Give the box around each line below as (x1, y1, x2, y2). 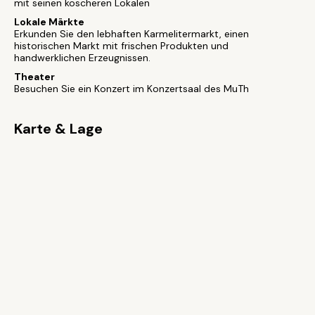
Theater (14, 70, 55, 83)
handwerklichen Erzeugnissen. (14, 51, 150, 64)
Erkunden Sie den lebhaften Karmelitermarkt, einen (14, 27, 249, 40)
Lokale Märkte (14, 15, 84, 28)
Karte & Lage (14, 120, 103, 138)
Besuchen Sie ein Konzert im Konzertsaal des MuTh (14, 82, 249, 95)
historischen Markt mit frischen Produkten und (14, 39, 229, 52)
